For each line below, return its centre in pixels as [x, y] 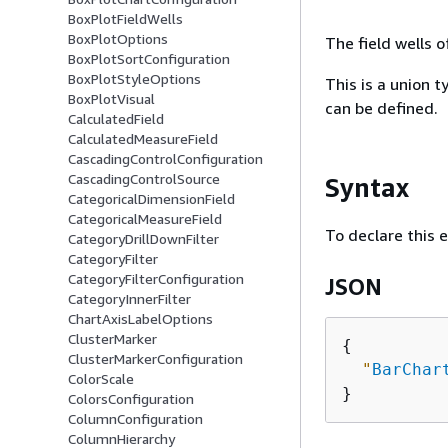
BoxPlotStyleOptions [134, 79]
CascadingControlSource [144, 179]
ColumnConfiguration [135, 419]
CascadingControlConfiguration [165, 159]
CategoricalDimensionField [151, 199]
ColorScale [101, 379]
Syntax [367, 187]
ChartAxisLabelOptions [140, 319]
